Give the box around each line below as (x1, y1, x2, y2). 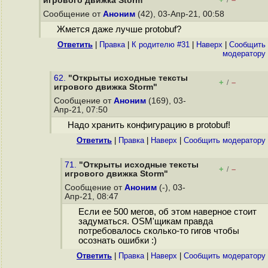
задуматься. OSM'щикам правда (78, 217, 213, 227)
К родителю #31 (132, 40, 190, 49)
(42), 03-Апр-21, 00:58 (135, 10, 227, 19)
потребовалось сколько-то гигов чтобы (78, 226, 239, 236)
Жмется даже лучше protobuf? (56, 25, 181, 35)
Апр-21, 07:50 (54, 105, 110, 114)
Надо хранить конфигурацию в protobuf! (67, 120, 230, 130)
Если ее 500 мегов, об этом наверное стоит (78, 207, 257, 217)
